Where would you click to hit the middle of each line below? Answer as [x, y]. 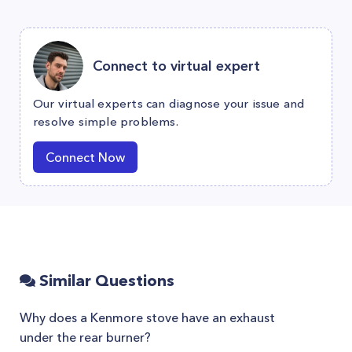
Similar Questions [105, 280]
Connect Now [85, 157]
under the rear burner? [85, 337]
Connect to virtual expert [176, 66]
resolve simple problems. [106, 121]
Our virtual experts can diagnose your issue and [169, 103]
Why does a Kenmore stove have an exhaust [147, 317]
